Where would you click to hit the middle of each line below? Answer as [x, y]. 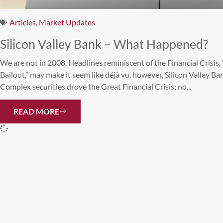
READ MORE [36, 111]
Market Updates [67, 22]
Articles [23, 22]
